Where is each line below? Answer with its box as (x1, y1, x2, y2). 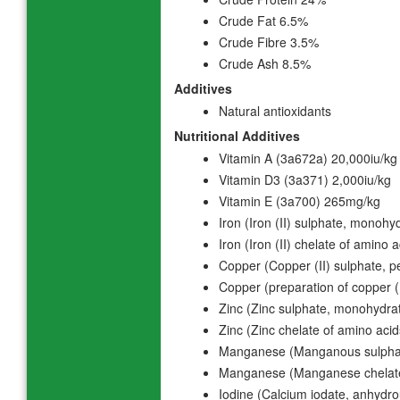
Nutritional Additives (174, 127, 300, 146)
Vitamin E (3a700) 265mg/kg (219, 192, 380, 211)
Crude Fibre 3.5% (219, 33, 319, 52)
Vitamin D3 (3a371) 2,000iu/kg (219, 171, 391, 189)
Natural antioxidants (219, 102, 331, 121)
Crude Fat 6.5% (219, 12, 308, 30)
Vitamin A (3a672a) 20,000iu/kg (219, 149, 397, 168)
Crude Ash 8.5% (219, 54, 311, 73)
